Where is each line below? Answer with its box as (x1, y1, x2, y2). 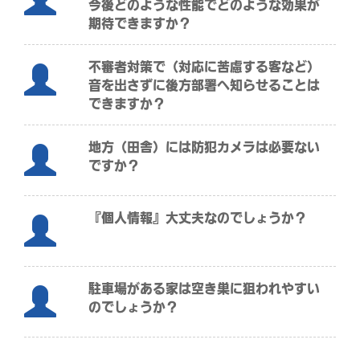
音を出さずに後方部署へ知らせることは (88, 75, 320, 95)
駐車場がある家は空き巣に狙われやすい (88, 278, 320, 298)
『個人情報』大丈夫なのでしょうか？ (88, 207, 307, 227)
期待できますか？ (88, 13, 191, 33)
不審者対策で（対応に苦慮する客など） (88, 56, 320, 76)
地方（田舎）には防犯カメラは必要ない (88, 137, 320, 157)
